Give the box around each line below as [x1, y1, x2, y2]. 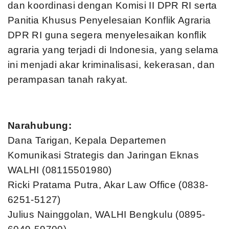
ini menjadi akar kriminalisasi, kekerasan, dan [8, 59, 215, 70]
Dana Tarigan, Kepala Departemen [8, 135, 167, 146]
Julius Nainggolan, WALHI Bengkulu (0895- [8, 209, 205, 220]
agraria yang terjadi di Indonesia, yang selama [8, 44, 219, 55]
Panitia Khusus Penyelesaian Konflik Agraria [8, 15, 211, 26]
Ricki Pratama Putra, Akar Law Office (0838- [8, 179, 209, 190]
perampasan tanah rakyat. [8, 74, 128, 85]
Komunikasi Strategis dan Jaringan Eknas [8, 150, 199, 161]
